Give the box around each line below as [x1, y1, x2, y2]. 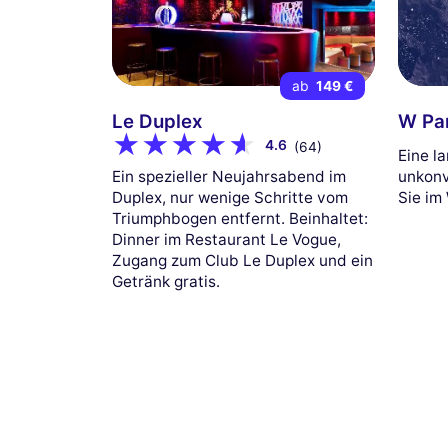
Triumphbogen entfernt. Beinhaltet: [112, 209, 368, 229]
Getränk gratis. [112, 272, 220, 292]
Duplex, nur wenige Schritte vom [112, 188, 348, 208]
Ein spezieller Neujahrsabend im [112, 167, 346, 187]
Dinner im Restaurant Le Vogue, [112, 230, 341, 250]
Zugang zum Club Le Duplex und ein [112, 251, 373, 271]
